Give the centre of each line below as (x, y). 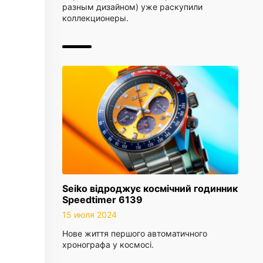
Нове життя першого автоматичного (135, 233)
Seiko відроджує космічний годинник (150, 188)
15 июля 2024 (90, 215)
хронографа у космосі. (108, 245)
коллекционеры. (95, 18)
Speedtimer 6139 (102, 200)
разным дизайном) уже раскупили (132, 7)
